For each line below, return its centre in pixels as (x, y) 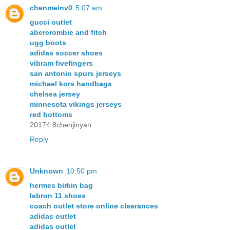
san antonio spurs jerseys (75, 74)
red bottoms (51, 115)
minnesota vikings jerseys (76, 104)
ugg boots (48, 43)
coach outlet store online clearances (94, 206)
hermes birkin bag (61, 186)
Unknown (46, 171)
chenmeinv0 (51, 8)
